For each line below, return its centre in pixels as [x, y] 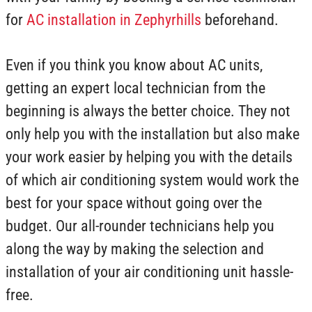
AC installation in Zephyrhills [114, 20]
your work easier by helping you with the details [149, 157]
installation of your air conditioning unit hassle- [149, 272]
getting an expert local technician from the [135, 88]
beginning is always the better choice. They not [148, 111]
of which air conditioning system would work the [152, 180]
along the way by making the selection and [135, 249]
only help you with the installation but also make [153, 134]
